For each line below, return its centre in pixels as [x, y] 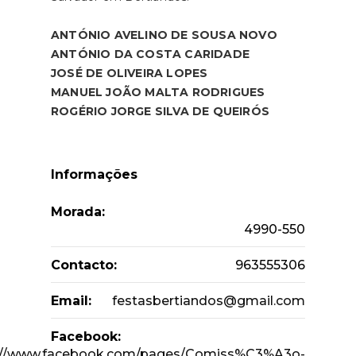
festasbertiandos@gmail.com [209, 300]
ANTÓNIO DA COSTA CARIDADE [150, 54]
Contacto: [84, 265]
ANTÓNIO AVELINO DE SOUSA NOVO [164, 35]
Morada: [78, 211]
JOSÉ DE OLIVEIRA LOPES [130, 73]
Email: [71, 300]
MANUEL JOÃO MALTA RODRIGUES [158, 92]
